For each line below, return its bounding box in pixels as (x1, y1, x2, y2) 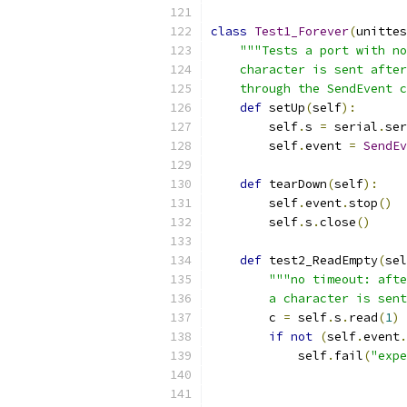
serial (327, 119, 378, 134)
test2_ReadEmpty (262, 253, 378, 268)
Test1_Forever (254, 24, 349, 39)
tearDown (262, 176, 327, 192)
